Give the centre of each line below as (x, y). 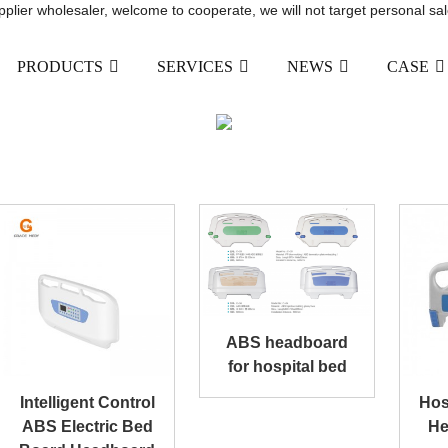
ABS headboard (287, 343)
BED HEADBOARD (224, 99)
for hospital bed (287, 367)
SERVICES (195, 66)
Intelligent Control (87, 402)
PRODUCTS (60, 66)
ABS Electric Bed (87, 426)
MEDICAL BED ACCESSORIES (236, 152)
